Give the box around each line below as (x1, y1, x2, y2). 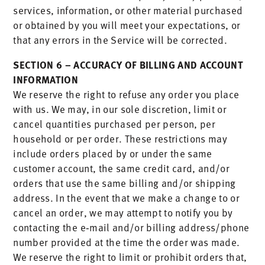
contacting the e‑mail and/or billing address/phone (13, 219, 250, 235)
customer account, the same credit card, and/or (13, 160, 230, 176)
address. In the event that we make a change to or (13, 190, 240, 205)
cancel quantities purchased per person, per (13, 116, 216, 131)
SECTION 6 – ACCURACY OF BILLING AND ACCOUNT (13, 57, 244, 72)
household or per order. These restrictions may (13, 131, 228, 146)
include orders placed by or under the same (13, 146, 212, 161)
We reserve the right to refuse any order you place (13, 86, 240, 102)
